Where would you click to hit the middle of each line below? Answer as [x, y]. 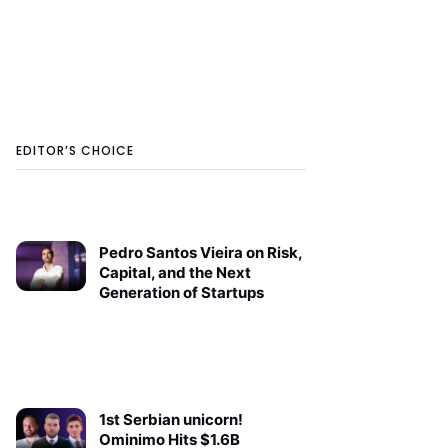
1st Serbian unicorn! [170, 419]
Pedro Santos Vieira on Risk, [200, 253]
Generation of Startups [181, 293]
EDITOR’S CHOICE [75, 151]
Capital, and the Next [174, 273]
